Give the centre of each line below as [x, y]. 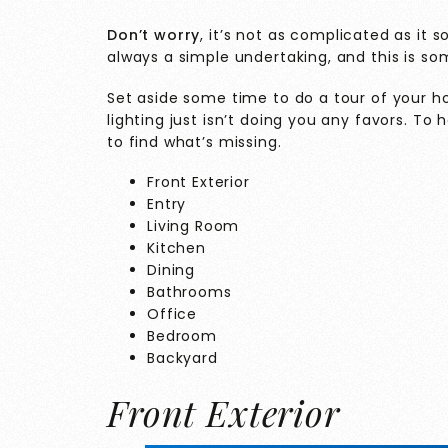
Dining [171, 270]
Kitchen [176, 248]
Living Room [193, 226]
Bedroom [182, 336]
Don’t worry [154, 35]
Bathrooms [189, 292]
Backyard [182, 358]
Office [172, 314]
